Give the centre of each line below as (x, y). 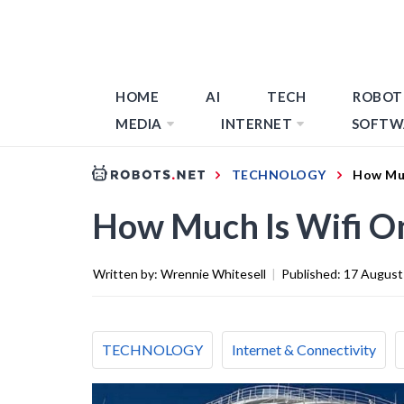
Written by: (127, 273)
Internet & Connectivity (304, 349)
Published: (312, 273)
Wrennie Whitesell (213, 273)
